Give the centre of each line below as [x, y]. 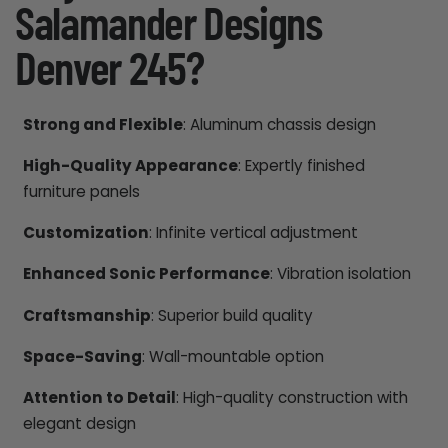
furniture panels [81, 191]
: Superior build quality [231, 315]
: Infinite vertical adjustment [253, 233]
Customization [85, 233]
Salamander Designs [168, 26]
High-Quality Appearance [130, 165]
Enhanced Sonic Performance [146, 274]
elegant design [79, 424]
